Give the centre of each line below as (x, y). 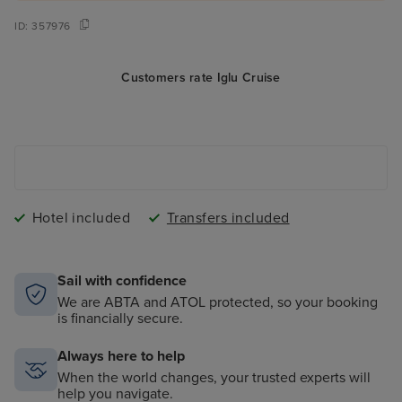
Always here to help (121, 357)
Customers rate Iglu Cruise (201, 78)
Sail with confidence (122, 281)
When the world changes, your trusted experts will (214, 378)
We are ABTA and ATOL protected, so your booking (218, 303)
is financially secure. (120, 319)
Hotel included (81, 218)
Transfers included (228, 218)
